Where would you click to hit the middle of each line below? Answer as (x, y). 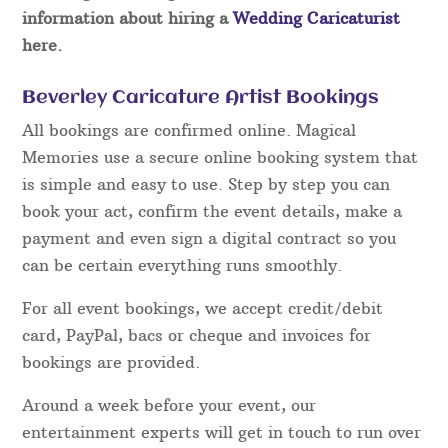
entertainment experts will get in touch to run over (222, 431)
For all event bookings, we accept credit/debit (203, 307)
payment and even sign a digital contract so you (209, 237)
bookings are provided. (111, 361)
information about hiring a (128, 17)
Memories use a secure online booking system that (220, 156)
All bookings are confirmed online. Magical (189, 129)
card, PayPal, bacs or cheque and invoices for (197, 334)
